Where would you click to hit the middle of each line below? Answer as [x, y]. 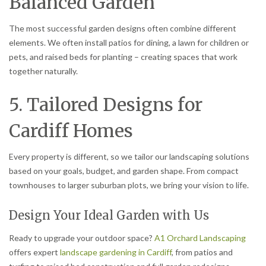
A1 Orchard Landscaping [200, 237]
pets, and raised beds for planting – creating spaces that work [123, 56]
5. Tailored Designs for [106, 104]
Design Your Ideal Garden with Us [109, 215]
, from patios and [202, 252]
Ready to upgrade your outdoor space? [82, 237]
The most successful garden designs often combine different [123, 28]
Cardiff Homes [71, 130]
